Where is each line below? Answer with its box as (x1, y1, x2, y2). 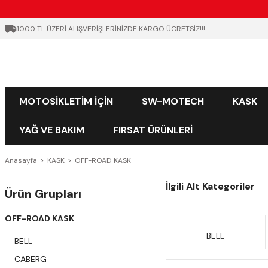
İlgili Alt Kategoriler (165, 180, 255, 193)
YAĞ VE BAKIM (19, 124, 84, 136)
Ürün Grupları (5, 186, 81, 202)
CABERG (14, 254, 47, 264)
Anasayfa (5, 156, 37, 165)
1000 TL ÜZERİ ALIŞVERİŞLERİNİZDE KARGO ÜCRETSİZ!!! (17, 24, 205, 33)
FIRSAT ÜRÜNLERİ (113, 124, 193, 136)
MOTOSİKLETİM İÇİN (19, 95, 113, 108)
